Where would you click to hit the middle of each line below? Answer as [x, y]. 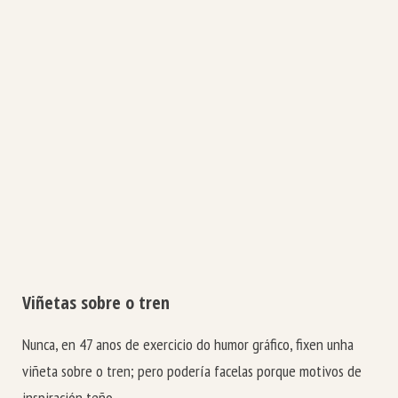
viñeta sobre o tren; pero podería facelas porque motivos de [192, 371]
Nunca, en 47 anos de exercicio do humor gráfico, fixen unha [188, 345]
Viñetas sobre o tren [96, 303]
